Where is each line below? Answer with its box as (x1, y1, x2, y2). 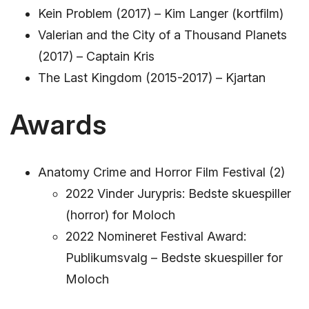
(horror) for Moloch (66, 208, 175, 223)
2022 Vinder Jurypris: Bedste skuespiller (66, 186, 291, 201)
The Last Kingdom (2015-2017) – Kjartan (38, 70, 266, 85)
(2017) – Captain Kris (38, 48, 154, 63)
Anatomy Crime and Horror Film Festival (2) (38, 165, 285, 180)
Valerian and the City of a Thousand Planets (38, 27, 287, 42)
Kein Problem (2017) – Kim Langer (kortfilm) (38, 6, 283, 21)
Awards (10, 108, 107, 142)
